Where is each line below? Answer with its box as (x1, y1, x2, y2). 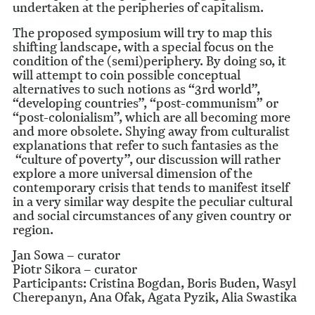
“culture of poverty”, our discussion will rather (12, 150, 281, 169)
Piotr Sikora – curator (12, 259, 137, 278)
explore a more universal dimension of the (12, 164, 252, 183)
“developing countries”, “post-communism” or (12, 94, 278, 112)
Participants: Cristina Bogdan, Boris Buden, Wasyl (12, 274, 296, 292)
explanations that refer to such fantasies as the (12, 136, 278, 155)
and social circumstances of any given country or (12, 206, 291, 225)
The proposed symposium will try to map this (12, 23, 272, 42)
